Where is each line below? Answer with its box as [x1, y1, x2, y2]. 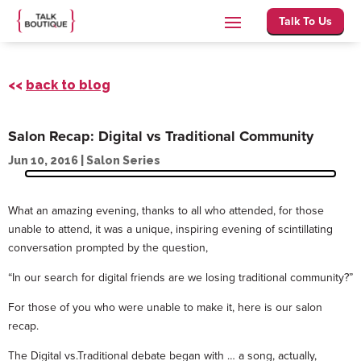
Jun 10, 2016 [8, 154, 78, 167]
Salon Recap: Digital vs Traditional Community [8, 126, 313, 147]
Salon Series [86, 154, 160, 167]
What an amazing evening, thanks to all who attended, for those [8, 202, 324, 219]
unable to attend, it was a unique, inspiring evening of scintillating [8, 221, 333, 238]
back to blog [26, 77, 110, 93]
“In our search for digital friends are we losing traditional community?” [8, 269, 353, 286]
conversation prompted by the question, [8, 239, 208, 256]
